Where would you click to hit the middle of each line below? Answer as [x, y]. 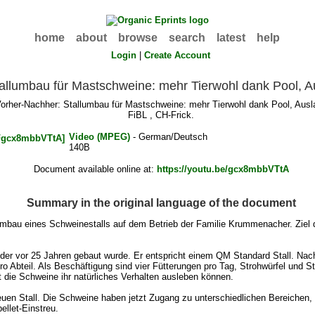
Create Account [178, 55]
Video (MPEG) [99, 137]
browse [138, 38]
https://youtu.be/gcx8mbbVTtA [223, 169]
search [187, 38]
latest [231, 38]
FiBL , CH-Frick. [161, 115]
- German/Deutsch [168, 137]
